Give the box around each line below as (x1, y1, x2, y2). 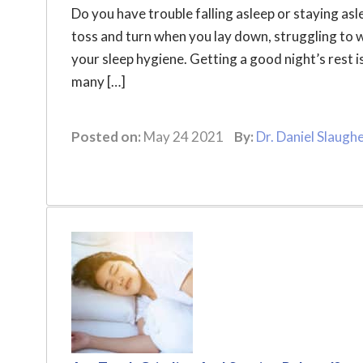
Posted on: (71, 128, 141, 145)
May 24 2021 (141, 128, 226, 145)
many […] (71, 73, 126, 90)
